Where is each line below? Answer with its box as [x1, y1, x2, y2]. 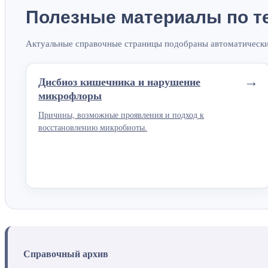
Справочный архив [23, 249, 108, 260]
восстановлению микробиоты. [38, 123, 147, 133]
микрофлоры [38, 90, 102, 102]
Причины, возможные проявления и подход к [38, 111, 204, 120]
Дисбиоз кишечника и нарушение [38, 76, 200, 89]
